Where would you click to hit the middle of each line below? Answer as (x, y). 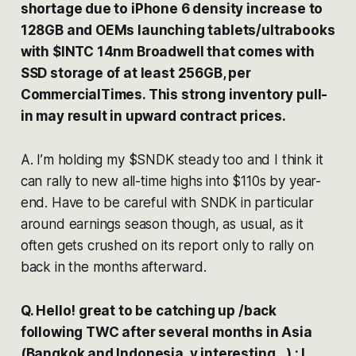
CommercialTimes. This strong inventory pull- (174, 94)
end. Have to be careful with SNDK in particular (167, 202)
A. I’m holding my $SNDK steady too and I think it (172, 159)
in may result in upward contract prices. (153, 116)
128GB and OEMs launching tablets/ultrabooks (178, 30)
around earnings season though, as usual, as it (162, 224)
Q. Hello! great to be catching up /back (149, 310)
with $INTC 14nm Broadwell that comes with (167, 51)
